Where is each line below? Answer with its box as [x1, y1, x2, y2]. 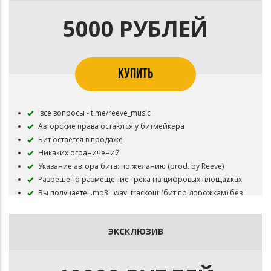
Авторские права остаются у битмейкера [36, 121, 184, 131]
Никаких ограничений [36, 148, 120, 158]
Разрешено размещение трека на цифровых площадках [36, 174, 242, 184]
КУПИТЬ [118, 67, 153, 82]
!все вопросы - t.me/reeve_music [36, 108, 151, 118]
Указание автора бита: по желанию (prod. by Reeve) [36, 161, 224, 171]
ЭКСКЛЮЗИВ [108, 226, 163, 237]
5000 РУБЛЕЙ [63, 14, 208, 44]
